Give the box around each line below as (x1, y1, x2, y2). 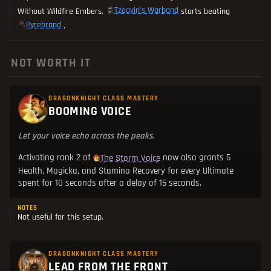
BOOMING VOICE (48, 103, 132, 120)
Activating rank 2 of (18, 152, 93, 164)
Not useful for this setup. (18, 212, 103, 223)
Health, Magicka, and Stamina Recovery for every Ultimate (18, 165, 233, 177)
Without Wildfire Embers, (18, 6, 106, 18)
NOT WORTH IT (11, 55, 91, 71)
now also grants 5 (160, 152, 231, 164)
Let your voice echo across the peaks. (18, 130, 154, 142)
